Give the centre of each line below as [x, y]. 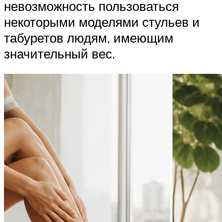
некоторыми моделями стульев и [102, 22]
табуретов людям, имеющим [89, 37]
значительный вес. [59, 53]
